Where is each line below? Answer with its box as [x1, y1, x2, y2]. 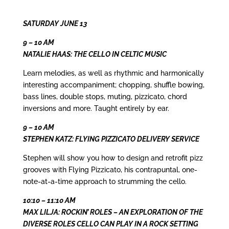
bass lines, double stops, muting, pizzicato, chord [22, 93, 187, 101]
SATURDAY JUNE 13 [22, 19, 87, 28]
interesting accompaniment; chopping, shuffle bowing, [22, 81, 204, 89]
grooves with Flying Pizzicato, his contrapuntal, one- [22, 166, 197, 174]
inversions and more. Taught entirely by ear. [22, 104, 169, 113]
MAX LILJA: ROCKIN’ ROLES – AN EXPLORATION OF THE [22, 208, 203, 217]
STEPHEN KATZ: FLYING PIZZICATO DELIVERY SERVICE [22, 135, 199, 144]
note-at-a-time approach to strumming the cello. [22, 177, 187, 186]
